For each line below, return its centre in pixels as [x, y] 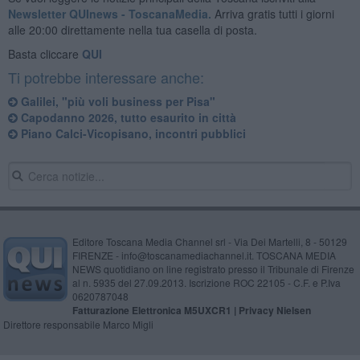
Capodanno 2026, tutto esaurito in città [127, 117]
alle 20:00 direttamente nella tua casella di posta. [132, 29]
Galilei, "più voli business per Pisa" [116, 101]
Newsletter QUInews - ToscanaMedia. [109, 13]
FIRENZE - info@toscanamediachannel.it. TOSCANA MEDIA [204, 255]
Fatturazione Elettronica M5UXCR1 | [155, 310]
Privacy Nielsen [274, 310]
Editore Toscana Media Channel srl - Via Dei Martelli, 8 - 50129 [209, 241]
